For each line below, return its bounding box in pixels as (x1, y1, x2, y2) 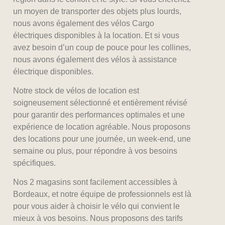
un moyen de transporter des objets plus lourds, (13, 7, 182, 16)
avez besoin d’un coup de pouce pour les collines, (13, 43, 191, 52)
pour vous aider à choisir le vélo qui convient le (13, 202, 180, 211)
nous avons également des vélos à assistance (13, 55, 177, 64)
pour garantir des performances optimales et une (13, 110, 185, 119)
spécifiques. (13, 158, 56, 167)
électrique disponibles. (13, 67, 94, 76)
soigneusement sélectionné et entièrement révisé (13, 98, 188, 107)
